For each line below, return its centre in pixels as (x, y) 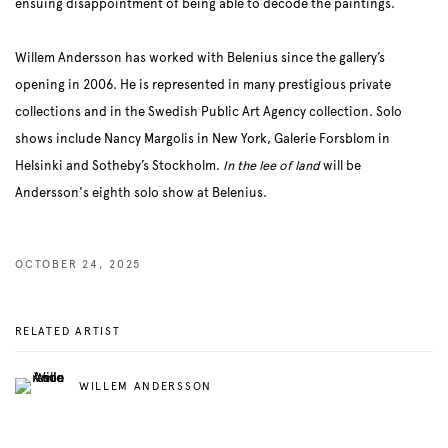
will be (340, 166)
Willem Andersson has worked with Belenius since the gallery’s (200, 58)
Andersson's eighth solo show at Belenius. (141, 193)
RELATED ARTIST (68, 332)
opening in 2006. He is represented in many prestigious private (203, 85)
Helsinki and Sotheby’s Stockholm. (119, 166)
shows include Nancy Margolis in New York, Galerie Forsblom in (202, 139)
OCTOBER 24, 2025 (78, 265)
